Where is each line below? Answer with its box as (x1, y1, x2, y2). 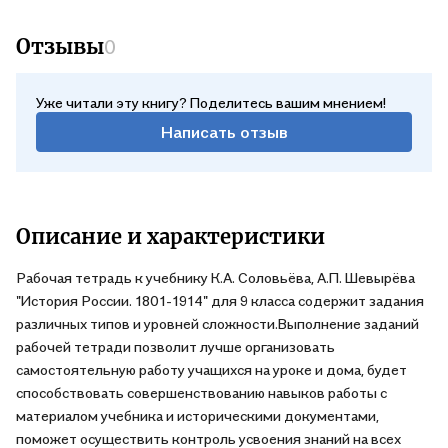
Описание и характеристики (16, 224, 325, 249)
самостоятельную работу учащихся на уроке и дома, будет (16, 361, 407, 378)
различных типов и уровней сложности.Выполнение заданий (16, 315, 419, 332)
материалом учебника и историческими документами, (16, 407, 379, 424)
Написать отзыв (160, 121, 288, 142)
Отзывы (16, 34, 104, 59)
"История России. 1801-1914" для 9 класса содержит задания (16, 292, 424, 309)
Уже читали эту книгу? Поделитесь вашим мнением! (36, 94, 386, 111)
